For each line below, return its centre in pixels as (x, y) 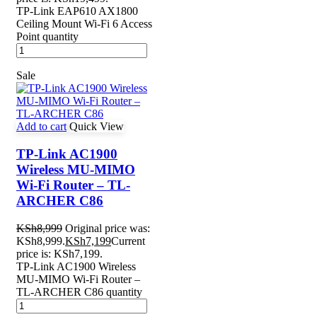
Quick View (97, 127)
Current (128, 241)
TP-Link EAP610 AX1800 (77, 11)
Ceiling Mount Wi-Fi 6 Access (84, 24)
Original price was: (108, 228)
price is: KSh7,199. (59, 253)
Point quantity (47, 37)
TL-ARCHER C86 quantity (79, 292)
